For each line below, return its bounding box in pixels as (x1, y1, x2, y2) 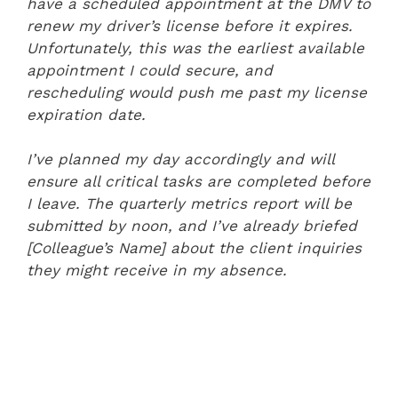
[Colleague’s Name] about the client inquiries (27, 239, 362, 257)
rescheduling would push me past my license (27, 83, 367, 101)
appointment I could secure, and (27, 60, 273, 79)
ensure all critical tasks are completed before (27, 172, 370, 190)
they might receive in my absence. (27, 261, 287, 279)
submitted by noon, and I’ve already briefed (27, 217, 357, 235)
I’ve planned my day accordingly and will (27, 150, 334, 168)
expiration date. (27, 105, 146, 123)
